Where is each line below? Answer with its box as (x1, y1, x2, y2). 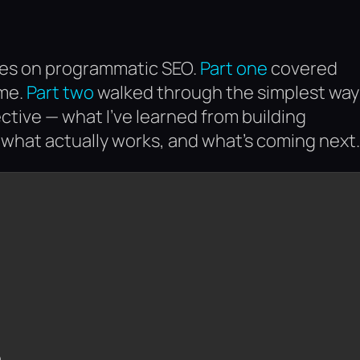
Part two (27, 80, 94, 105)
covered (268, 56, 337, 81)
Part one (200, 56, 268, 81)
